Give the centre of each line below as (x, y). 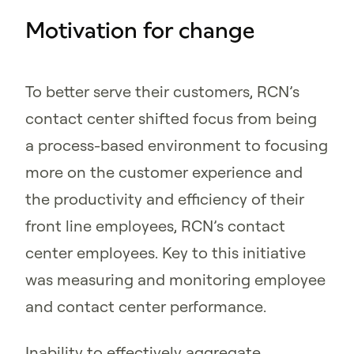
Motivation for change (140, 30)
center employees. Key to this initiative (166, 253)
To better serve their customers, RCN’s (162, 92)
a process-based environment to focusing (177, 145)
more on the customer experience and (164, 172)
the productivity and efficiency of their (165, 199)
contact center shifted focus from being (171, 119)
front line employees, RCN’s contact (155, 226)
